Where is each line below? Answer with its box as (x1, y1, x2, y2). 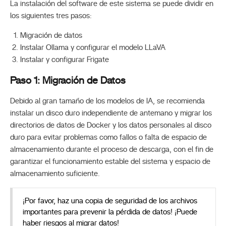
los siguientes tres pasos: (10, 12, 92, 20)
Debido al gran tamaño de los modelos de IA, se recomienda (10, 97, 205, 105)
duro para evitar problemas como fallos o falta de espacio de (10, 134, 207, 141)
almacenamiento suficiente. (10, 170, 100, 178)
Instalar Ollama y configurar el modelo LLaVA (20, 44, 165, 51)
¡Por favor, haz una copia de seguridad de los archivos (23, 197, 197, 205)
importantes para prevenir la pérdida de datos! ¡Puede (23, 208, 197, 216)
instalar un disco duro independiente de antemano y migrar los (10, 109, 212, 117)
